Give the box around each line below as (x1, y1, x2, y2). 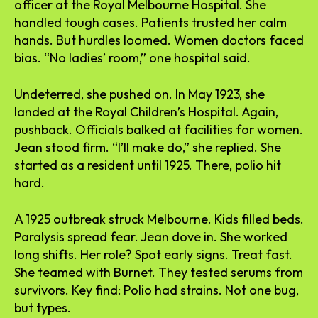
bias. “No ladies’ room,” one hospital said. (14, 49, 251, 66)
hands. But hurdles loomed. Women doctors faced (14, 31, 304, 48)
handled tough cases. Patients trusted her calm (14, 13, 287, 31)
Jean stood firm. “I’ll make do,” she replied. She (14, 138, 281, 155)
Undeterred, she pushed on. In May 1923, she (14, 85, 265, 102)
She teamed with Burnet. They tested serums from (14, 263, 303, 280)
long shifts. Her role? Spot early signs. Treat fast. (14, 246, 292, 263)
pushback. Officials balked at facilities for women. (14, 121, 303, 138)
